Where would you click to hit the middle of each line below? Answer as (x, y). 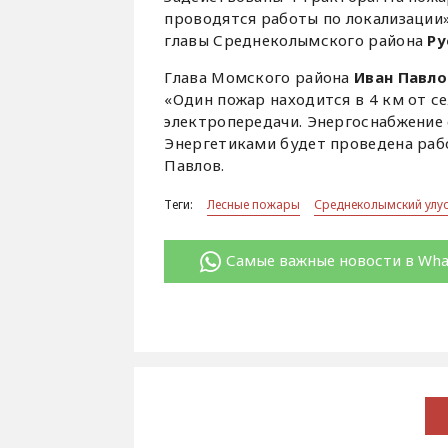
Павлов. (194, 165)
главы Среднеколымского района (296, 40)
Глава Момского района (259, 77)
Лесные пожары (254, 205)
